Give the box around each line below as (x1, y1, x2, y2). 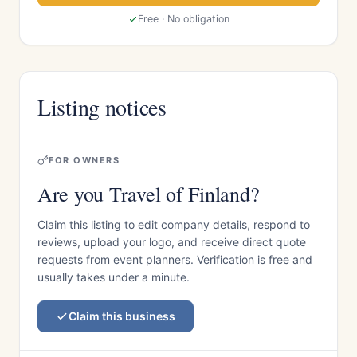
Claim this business (69, 309, 175, 323)
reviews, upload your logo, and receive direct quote (37, 235, 306, 249)
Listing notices (37, 92, 167, 122)
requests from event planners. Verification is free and (37, 253, 312, 266)
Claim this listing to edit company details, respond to (37, 218, 310, 231)
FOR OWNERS (49, 155, 120, 166)
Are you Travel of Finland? (37, 180, 260, 207)
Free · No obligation (137, 13, 229, 25)
